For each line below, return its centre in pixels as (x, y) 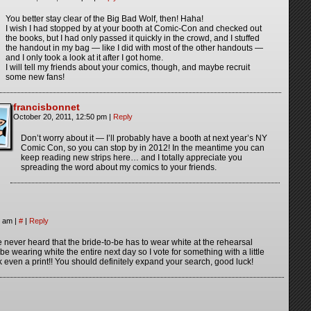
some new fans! (35, 77)
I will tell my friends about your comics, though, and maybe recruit (128, 68)
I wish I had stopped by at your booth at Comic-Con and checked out (134, 29)
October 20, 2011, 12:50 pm (61, 117)
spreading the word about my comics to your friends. (119, 168)
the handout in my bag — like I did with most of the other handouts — (134, 48)
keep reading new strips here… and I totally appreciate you (132, 158)
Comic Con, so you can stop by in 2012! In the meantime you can (143, 148)
